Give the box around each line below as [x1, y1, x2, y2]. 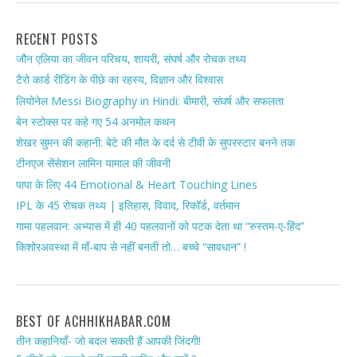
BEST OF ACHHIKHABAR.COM [16, 311, 171, 331]
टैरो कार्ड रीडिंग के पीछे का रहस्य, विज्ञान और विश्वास [16, 72, 223, 88]
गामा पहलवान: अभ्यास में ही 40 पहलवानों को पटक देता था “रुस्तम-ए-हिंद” [16, 218, 304, 234]
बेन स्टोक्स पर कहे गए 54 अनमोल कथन [16, 114, 175, 130]
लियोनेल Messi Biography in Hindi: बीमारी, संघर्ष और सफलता [16, 92, 284, 108]
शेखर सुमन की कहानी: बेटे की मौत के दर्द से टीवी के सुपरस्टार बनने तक [16, 135, 295, 151]
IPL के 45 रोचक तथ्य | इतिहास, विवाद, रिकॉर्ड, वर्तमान [16, 198, 240, 214]
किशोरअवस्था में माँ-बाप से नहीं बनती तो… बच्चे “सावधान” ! [16, 239, 246, 255]
